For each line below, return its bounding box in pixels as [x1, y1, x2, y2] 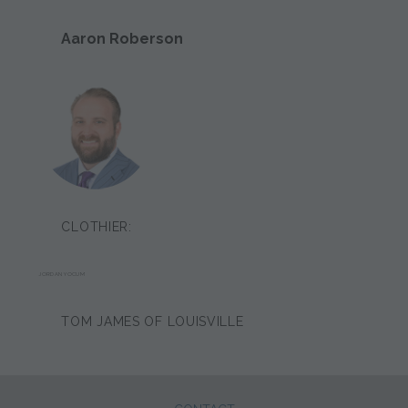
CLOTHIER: [61, 219, 132, 235]
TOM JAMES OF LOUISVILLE [61, 314, 244, 330]
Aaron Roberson [61, 30, 184, 48]
